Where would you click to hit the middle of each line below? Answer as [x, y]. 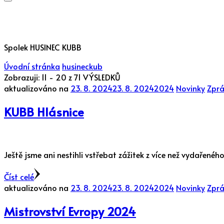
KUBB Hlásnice [44, 111]
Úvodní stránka [32, 66]
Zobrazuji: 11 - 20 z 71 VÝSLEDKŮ [62, 77]
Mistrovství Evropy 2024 [70, 211]
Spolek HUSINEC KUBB [43, 47]
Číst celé [19, 176]
